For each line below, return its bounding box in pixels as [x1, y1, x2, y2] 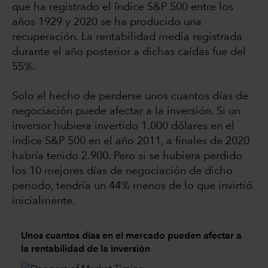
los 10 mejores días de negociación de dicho [12, 165, 233, 176]
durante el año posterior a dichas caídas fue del [12, 46, 246, 57]
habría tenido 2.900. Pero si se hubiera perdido [12, 150, 242, 162]
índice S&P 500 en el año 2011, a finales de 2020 [12, 135, 249, 147]
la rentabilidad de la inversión [21, 244, 150, 254]
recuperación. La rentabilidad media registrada [12, 31, 242, 42]
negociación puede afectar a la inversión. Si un [12, 105, 240, 117]
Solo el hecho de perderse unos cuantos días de [12, 90, 248, 102]
